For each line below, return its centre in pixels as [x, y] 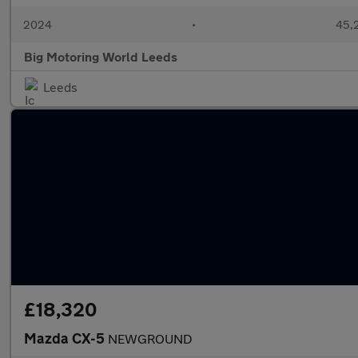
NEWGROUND [150, 338]
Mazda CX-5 [66, 338]
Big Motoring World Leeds [101, 56]
